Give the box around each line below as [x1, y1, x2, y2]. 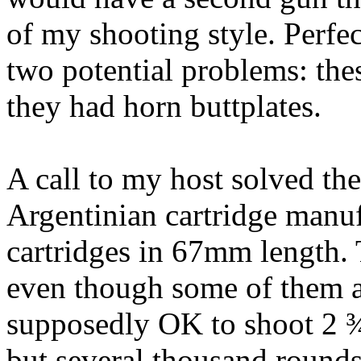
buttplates [190, 89, 313, 123]
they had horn [6, 89, 190, 123]
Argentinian [6, 197, 157, 232]
